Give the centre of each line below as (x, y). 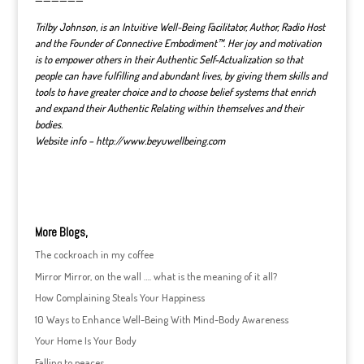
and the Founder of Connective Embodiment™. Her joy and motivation (178, 43)
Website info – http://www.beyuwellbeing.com (130, 141)
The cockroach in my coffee (94, 254)
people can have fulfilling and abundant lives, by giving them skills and (180, 76)
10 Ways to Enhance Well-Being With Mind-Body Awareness (161, 319)
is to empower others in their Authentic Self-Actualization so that (169, 59)
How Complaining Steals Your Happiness (119, 297)
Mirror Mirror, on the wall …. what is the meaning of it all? (156, 276)
